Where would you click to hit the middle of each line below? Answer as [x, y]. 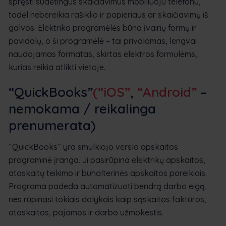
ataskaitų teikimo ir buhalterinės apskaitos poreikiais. [108, 173]
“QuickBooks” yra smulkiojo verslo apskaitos [93, 147]
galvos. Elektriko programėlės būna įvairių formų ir [102, 27]
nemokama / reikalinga [82, 108]
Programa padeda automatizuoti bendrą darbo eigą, [108, 186]
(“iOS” [111, 92]
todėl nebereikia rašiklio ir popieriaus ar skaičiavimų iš [108, 14]
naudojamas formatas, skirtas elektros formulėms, [103, 54]
